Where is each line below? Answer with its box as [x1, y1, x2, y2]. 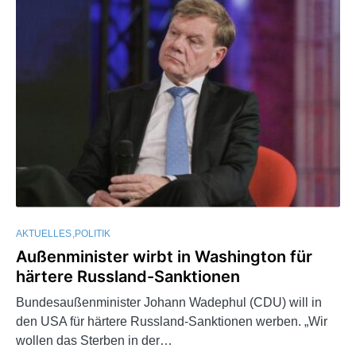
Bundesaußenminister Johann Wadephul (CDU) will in [16, 295, 322, 309]
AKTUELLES [16, 227, 72, 239]
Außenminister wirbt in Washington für [16, 246, 312, 266]
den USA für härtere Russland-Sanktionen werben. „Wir [16, 314, 327, 328]
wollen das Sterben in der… [16, 333, 172, 347]
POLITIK [75, 227, 110, 239]
